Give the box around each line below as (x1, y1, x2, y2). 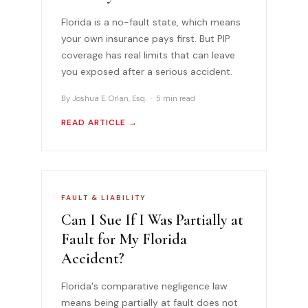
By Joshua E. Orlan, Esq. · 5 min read (61, 93, 195, 103)
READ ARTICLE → (61, 116, 137, 128)
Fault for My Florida (61, 230, 187, 248)
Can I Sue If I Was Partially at (61, 210, 243, 229)
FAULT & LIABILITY (61, 192, 146, 202)
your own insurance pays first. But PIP (61, 32, 230, 45)
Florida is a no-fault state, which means (61, 15, 241, 28)
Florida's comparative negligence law (61, 279, 228, 292)
